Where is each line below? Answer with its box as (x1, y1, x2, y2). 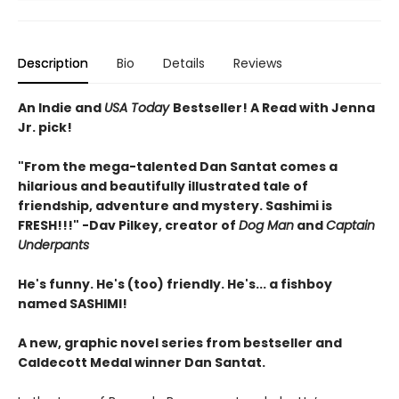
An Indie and (18, 99, 104, 117)
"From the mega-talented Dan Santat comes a (18, 158, 338, 175)
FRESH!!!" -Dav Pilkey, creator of (18, 216, 239, 234)
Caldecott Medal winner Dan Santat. (18, 354, 265, 371)
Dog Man (239, 216, 294, 234)
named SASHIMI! (18, 295, 127, 313)
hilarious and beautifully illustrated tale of (18, 177, 308, 195)
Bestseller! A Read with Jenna (173, 99, 375, 117)
